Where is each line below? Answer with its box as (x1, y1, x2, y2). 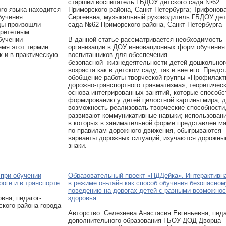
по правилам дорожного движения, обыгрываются (68, 127, 221, 134)
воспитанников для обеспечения (68, 51, 167, 59)
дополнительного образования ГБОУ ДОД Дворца (68, 217, 221, 224)
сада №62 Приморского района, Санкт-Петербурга (68, 21, 222, 28)
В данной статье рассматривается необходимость (68, 36, 222, 43)
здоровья (68, 194, 96, 202)
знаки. (68, 142, 87, 149)
